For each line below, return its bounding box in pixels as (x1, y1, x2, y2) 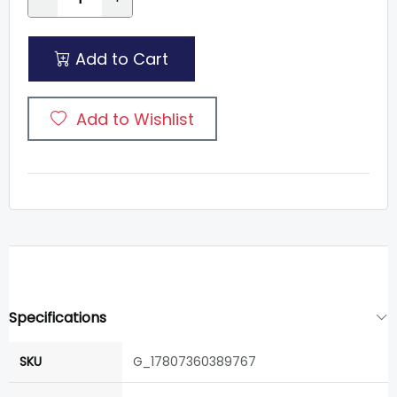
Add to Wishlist (76, 107, 194, 130)
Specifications (9, 307, 106, 329)
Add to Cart (71, 48, 168, 70)
